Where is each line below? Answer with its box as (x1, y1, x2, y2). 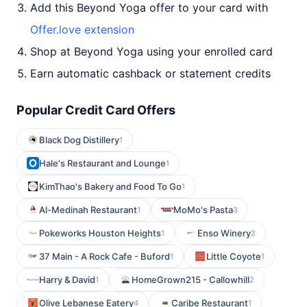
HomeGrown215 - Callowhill (132, 274, 249, 285)
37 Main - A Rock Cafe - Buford (39, 251, 170, 262)
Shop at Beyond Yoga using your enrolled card (30, 45, 273, 58)
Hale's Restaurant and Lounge (39, 158, 166, 169)
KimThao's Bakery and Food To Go (39, 181, 182, 192)
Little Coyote (206, 251, 261, 262)
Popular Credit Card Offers (16, 103, 175, 117)
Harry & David (39, 274, 95, 285)
